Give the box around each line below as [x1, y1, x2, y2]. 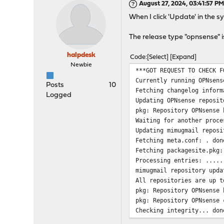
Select [149, 54, 167, 60]
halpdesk [66, 51, 95, 59]
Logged [46, 91, 72, 99]
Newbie [70, 62, 92, 68]
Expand [172, 54, 195, 60]
